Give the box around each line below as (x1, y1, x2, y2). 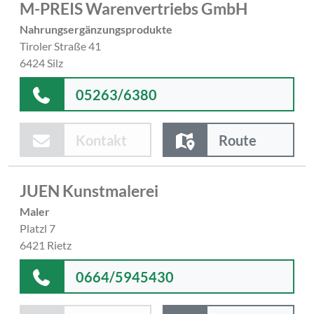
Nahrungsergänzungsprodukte (20, 22, 172, 36)
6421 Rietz (20, 238, 71, 252)
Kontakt (76, 131, 127, 149)
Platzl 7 (20, 221, 55, 235)
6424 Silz (20, 56, 63, 69)
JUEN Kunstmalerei (20, 180, 158, 200)
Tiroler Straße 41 (20, 39, 101, 53)
